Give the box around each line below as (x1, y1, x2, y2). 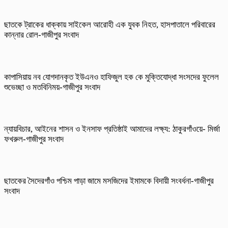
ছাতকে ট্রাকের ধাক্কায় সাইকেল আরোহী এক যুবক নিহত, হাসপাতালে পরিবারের (4, 20, 215, 30)
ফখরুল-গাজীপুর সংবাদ (4, 134, 66, 145)
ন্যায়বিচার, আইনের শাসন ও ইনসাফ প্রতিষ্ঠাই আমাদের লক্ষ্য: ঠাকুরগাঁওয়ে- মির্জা (4, 124, 220, 134)
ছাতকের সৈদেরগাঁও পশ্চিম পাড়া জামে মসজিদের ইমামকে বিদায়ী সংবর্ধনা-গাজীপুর (4, 176, 214, 186)
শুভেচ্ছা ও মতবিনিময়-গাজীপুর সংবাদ (4, 82, 102, 92)
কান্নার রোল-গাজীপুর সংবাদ (4, 30, 81, 40)
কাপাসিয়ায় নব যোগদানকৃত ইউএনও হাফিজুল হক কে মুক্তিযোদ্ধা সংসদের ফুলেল (4, 72, 219, 82)
